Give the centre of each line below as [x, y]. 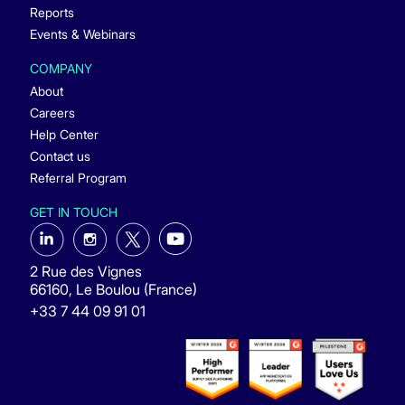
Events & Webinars [82, 33]
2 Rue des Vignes [85, 272]
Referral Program [78, 177]
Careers [52, 112]
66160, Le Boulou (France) [113, 290]
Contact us [60, 155]
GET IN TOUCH [73, 212]
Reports [52, 12]
